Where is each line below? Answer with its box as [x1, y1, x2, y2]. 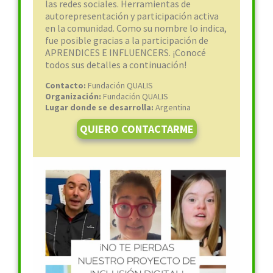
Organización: [45, 91, 103, 102]
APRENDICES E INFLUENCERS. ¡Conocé [45, 46, 206, 58]
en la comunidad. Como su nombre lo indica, [45, 22, 227, 34]
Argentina [155, 102, 191, 113]
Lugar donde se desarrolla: [45, 102, 155, 113]
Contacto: [45, 80, 88, 91]
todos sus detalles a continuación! [45, 58, 186, 71]
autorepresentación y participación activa [45, 10, 219, 22]
